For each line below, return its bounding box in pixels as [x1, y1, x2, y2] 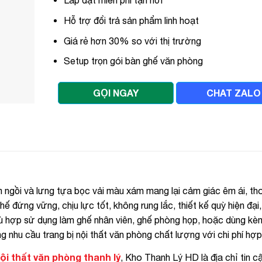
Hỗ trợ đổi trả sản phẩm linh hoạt [64, 15, 199, 26]
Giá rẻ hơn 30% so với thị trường [64, 35, 202, 46]
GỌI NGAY [92, 87, 139, 98]
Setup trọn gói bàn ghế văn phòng [64, 56, 204, 67]
